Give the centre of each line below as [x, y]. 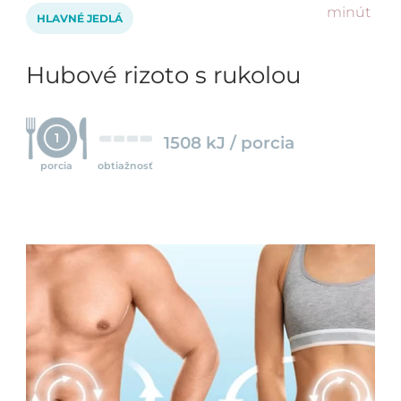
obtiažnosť [126, 165]
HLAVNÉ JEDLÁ [80, 18]
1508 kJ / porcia [229, 142]
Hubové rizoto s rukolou [163, 75]
